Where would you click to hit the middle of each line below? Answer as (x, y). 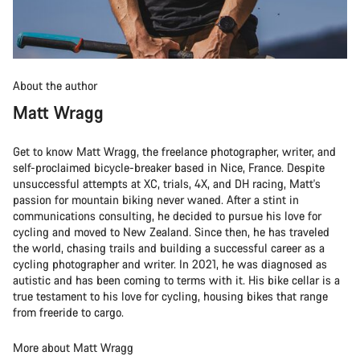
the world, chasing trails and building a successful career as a (169, 247)
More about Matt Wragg (73, 347)
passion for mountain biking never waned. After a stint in (156, 199)
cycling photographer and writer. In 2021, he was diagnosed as (170, 264)
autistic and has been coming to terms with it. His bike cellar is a (176, 280)
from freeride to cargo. (68, 312)
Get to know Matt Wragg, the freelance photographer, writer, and (174, 151)
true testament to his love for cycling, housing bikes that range (170, 296)
